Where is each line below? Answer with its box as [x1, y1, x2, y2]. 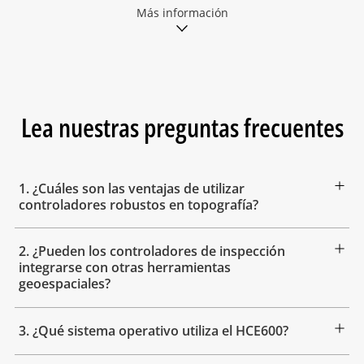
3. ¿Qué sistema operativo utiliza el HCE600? [18, 322, 288, 340]
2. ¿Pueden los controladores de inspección [18, 242, 285, 261]
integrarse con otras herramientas [18, 258, 231, 277]
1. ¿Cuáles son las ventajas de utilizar [18, 179, 245, 197]
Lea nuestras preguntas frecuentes [20, 109, 344, 145]
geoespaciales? [18, 275, 110, 293]
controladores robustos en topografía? [18, 195, 258, 214]
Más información [136, 5, 228, 21]
